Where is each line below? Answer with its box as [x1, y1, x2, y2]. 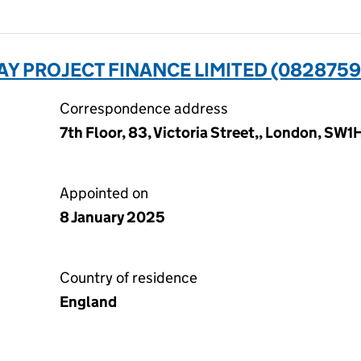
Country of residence [60, 268, 197, 287]
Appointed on [60, 184, 148, 202]
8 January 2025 [60, 208, 165, 226]
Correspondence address [60, 99, 228, 118]
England [60, 293, 117, 311]
